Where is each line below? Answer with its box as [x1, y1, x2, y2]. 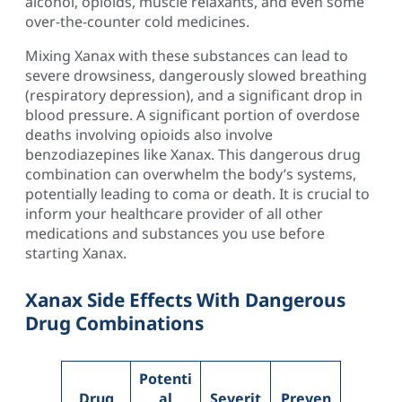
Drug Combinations [25, 310, 204, 336]
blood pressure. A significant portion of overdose [25, 104, 360, 125]
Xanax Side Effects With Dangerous [25, 287, 345, 313]
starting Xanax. [25, 242, 127, 263]
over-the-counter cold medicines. [25, 11, 249, 31]
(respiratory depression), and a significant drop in [25, 84, 363, 105]
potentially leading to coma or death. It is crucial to [25, 183, 370, 204]
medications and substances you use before [25, 223, 325, 243]
